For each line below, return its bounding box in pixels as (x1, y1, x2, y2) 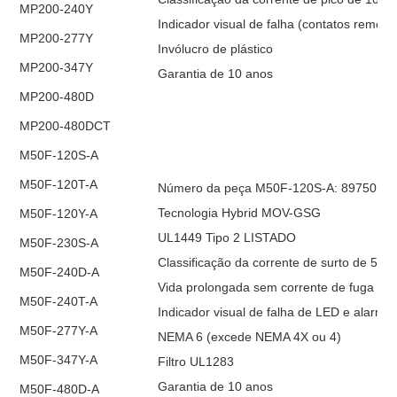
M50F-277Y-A (19, 323, 98, 338)
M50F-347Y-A (19, 352, 98, 367)
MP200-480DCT (19, 118, 112, 133)
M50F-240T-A (19, 293, 98, 308)
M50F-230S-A (19, 235, 99, 250)
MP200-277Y (19, 30, 94, 45)
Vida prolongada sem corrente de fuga (158, 279, 375, 294)
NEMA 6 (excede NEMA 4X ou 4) (158, 329, 342, 344)
